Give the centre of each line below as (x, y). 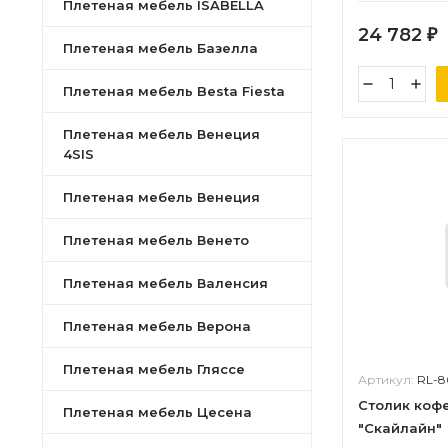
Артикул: (387, 379)
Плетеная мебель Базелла (160, 48)
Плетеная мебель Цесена (157, 412)
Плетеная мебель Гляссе (154, 369)
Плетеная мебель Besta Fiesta (174, 91)
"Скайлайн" (400, 428)
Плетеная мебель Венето (156, 240)
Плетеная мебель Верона (157, 326)
